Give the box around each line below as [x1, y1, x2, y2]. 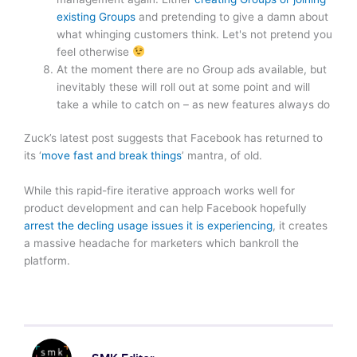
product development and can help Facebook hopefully [24, 202, 307, 215]
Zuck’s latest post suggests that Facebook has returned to [24, 131, 323, 145]
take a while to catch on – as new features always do [57, 97, 331, 111]
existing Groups [57, 10, 136, 23]
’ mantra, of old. [182, 149, 262, 163]
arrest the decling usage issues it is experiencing [24, 219, 273, 233]
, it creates [273, 219, 328, 233]
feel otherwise [57, 45, 133, 58]
